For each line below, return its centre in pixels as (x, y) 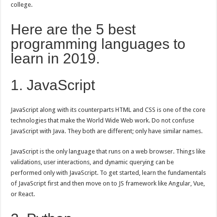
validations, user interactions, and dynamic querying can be (93, 162)
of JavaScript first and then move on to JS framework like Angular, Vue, (108, 183)
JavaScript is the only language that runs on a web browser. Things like (108, 151)
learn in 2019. (55, 58)
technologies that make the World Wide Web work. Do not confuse (103, 120)
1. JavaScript (55, 85)
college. (22, 5)
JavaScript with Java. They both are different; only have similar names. (107, 131)
